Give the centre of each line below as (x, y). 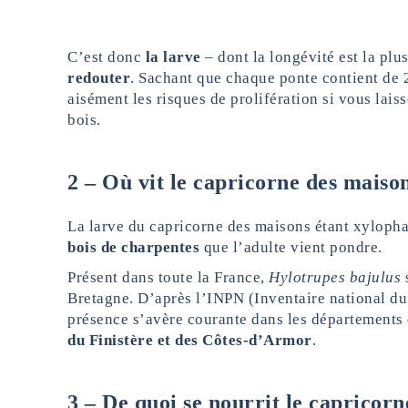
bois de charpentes (133, 248)
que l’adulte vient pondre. (291, 248)
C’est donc (107, 57)
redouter (99, 78)
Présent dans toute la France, (168, 278)
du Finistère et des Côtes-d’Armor (190, 341)
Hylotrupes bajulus (335, 278)
